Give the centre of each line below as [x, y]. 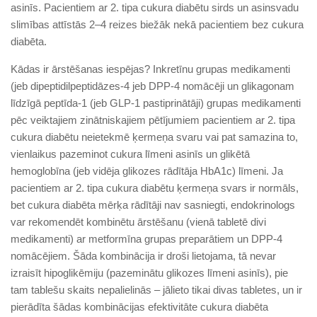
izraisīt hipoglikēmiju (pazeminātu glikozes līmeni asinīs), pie [149, 272]
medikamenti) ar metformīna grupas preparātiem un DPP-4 [146, 238]
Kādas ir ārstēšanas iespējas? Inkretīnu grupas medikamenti [150, 69]
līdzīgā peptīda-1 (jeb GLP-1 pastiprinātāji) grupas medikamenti [156, 103]
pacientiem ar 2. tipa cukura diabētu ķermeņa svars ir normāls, [155, 188]
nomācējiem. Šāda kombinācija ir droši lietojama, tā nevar [143, 255]
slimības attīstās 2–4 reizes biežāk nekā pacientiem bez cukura [157, 24]
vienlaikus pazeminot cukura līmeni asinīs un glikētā [130, 154]
